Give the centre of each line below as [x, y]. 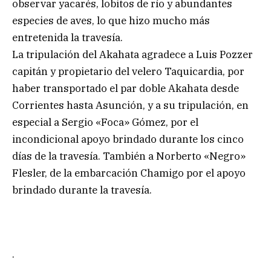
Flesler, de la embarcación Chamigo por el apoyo [129, 173]
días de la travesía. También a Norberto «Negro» [129, 156]
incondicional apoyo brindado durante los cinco [128, 139]
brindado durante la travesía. [82, 190]
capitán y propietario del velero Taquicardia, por [128, 71]
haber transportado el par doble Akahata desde [126, 88]
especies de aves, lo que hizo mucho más [111, 20]
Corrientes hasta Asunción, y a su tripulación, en [130, 105]
